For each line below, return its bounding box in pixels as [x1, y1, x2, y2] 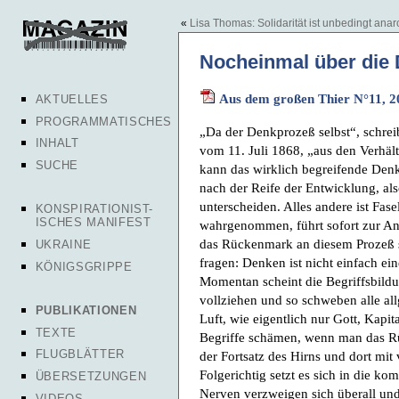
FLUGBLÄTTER [35, 347, 125, 362]
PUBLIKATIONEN [35, 303, 137, 317]
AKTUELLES [35, 93, 109, 106]
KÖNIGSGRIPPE [35, 260, 133, 274]
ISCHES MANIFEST [35, 215, 151, 231]
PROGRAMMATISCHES [35, 114, 173, 128]
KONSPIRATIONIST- [35, 201, 154, 216]
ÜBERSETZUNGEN [35, 369, 147, 383]
